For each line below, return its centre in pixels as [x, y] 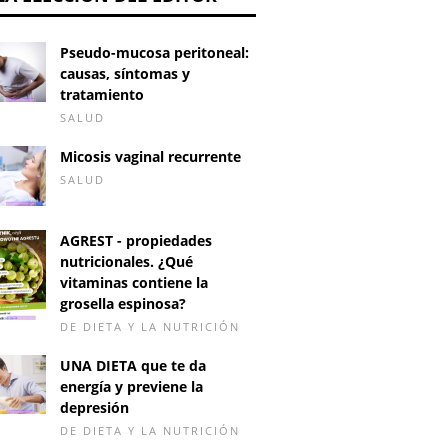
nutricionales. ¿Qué [126, 261]
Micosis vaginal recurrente [150, 156]
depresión [94, 407]
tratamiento [102, 94]
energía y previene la [131, 386]
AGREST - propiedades [136, 240]
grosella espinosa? [123, 303]
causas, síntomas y [125, 73]
